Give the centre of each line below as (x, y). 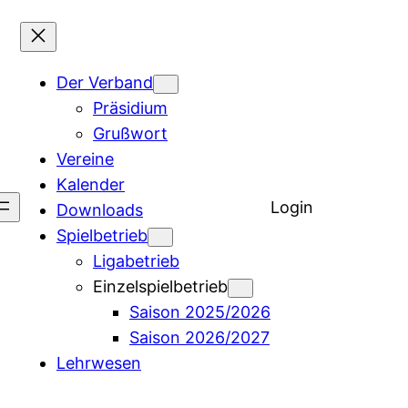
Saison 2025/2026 (200, 312)
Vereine (85, 159)
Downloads (100, 210)
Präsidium (130, 108)
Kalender (91, 184)
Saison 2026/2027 (199, 337)
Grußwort (130, 133)
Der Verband (105, 82)
